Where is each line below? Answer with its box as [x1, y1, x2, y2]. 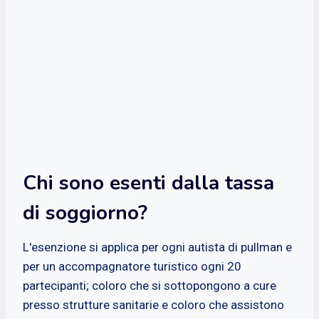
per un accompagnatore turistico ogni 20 [23, 258, 241, 273]
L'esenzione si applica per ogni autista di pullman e [23, 239, 292, 254]
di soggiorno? [23, 199, 147, 226]
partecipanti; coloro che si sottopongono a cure [23, 278, 276, 293]
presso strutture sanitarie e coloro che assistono [23, 297, 284, 312]
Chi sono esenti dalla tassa [23, 169, 274, 197]
